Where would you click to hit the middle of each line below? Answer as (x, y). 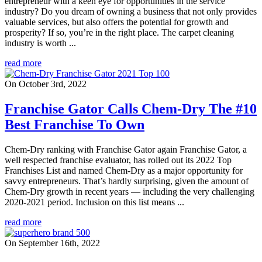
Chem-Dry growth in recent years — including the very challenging (130, 192)
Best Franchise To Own (75, 125)
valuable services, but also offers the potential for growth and (117, 22)
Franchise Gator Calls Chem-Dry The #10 (131, 109)
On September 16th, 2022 (52, 243)
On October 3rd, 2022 (46, 84)
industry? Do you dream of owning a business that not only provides (131, 12)
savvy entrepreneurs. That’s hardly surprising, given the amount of (127, 181)
